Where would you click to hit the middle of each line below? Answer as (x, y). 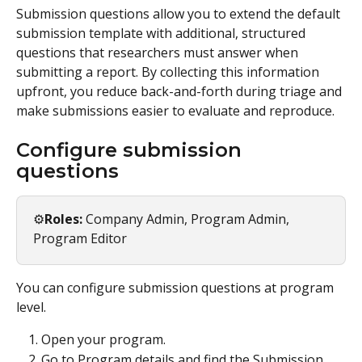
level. (31, 307)
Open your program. (103, 340)
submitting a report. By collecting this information (169, 72)
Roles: (63, 219)
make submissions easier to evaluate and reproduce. (175, 111)
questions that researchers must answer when (159, 53)
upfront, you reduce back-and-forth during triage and (181, 91)
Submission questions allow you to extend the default (180, 14)
